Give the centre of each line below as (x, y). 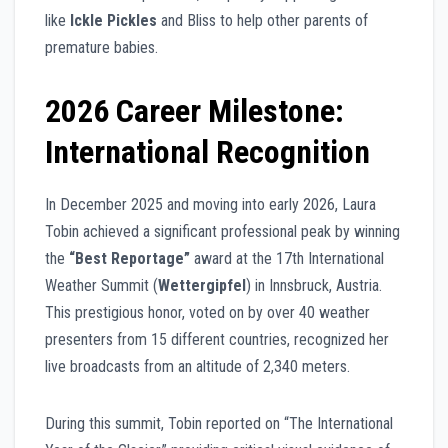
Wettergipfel (202, 286)
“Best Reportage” (129, 259)
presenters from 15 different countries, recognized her (217, 340)
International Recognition (207, 152)
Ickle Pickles (113, 21)
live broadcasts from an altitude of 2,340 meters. (197, 367)
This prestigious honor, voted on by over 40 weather (207, 313)
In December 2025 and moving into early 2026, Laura (210, 205)
